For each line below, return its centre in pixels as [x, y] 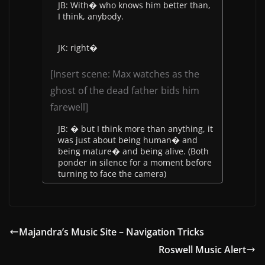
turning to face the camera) [112, 174]
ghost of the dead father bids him [125, 91]
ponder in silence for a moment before [135, 162]
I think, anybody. [91, 16]
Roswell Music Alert [202, 250]
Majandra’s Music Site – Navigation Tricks [112, 232]
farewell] [69, 107]
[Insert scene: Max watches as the [125, 74]
